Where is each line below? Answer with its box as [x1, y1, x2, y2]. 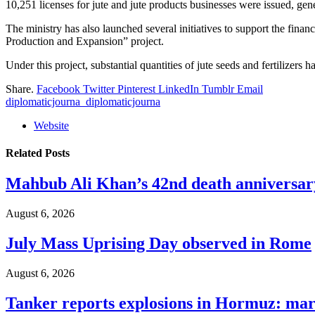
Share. [6, 82, 34, 95]
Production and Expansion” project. [6, 34, 164, 47]
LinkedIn [158, 82, 199, 95]
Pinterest [117, 82, 155, 95]
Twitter [83, 82, 115, 95]
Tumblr [202, 82, 234, 95]
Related [6, 147, 45, 160]
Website [34, 119, 69, 131]
